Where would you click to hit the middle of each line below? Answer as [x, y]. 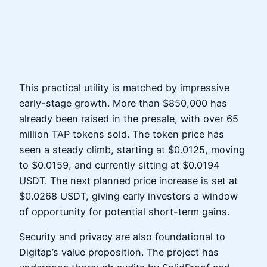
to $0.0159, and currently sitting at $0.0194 [119, 165]
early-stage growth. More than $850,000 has [123, 103]
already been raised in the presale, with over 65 [129, 118]
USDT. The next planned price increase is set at [128, 180]
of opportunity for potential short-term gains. [124, 211]
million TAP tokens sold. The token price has [122, 134]
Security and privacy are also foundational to [122, 237]
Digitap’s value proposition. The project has [119, 252]
